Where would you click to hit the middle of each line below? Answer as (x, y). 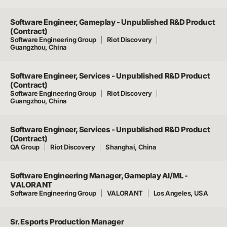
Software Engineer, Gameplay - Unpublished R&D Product (113, 22)
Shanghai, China (131, 147)
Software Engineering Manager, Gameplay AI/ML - (99, 176)
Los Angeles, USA (181, 193)
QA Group (25, 147)
